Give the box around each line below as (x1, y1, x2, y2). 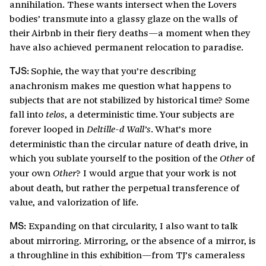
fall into (9, 107, 46, 121)
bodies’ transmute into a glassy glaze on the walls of (9, 11, 237, 26)
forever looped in (9, 122, 87, 136)
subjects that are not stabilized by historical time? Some (9, 93, 249, 107)
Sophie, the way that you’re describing (31, 64, 196, 78)
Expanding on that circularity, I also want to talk (26, 218, 238, 233)
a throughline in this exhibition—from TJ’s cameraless (9, 248, 245, 262)
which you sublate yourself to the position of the (9, 151, 220, 165)
